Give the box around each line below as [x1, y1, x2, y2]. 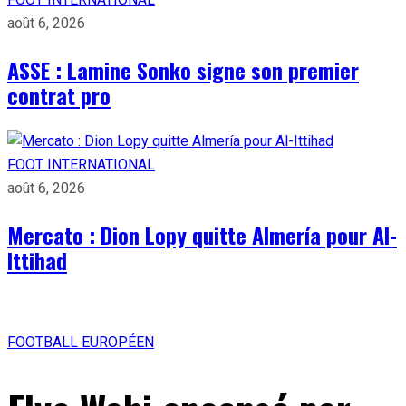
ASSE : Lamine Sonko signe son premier [7, 53, 359, 86]
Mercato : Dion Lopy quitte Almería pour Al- [7, 217, 397, 251]
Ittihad [7, 243, 67, 276]
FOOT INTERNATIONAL [7, 155, 155, 173]
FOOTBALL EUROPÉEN [7, 333, 154, 351]
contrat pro [7, 78, 111, 111]
